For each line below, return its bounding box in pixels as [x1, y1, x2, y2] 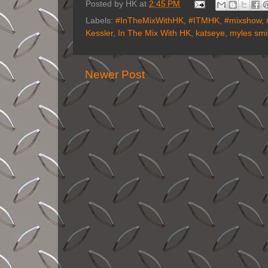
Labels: [86, 16, 115, 25]
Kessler [86, 28, 113, 38]
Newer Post [85, 68, 145, 81]
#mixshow [224, 16, 261, 25]
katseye [196, 28, 225, 38]
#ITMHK [188, 16, 220, 25]
